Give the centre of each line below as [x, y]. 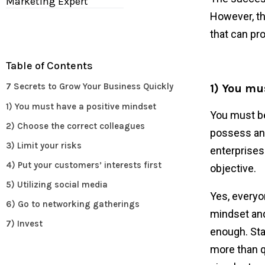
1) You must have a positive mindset [81, 106]
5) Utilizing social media [57, 184]
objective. [233, 168]
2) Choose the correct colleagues [75, 126]
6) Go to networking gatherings [73, 204]
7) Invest [24, 223]
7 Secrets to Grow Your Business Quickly [90, 86]
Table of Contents [49, 65]
